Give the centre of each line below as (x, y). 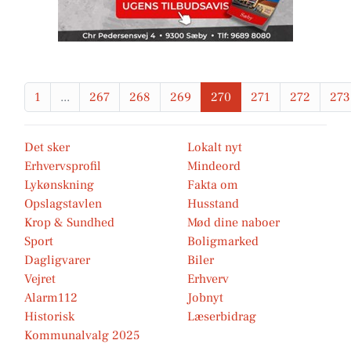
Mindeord (214, 166)
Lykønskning (59, 185)
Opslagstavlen (63, 204)
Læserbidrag (222, 317)
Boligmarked (223, 241)
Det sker (47, 147)
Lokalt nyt (215, 147)
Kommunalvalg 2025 (82, 335)
